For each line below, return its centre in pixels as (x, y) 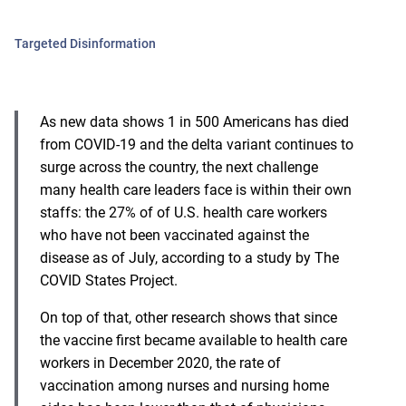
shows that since (281, 317)
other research (180, 317)
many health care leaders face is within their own (196, 189)
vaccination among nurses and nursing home (184, 385)
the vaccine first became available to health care (193, 340)
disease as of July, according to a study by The (189, 257)
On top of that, (87, 317)
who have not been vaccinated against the (174, 235)
